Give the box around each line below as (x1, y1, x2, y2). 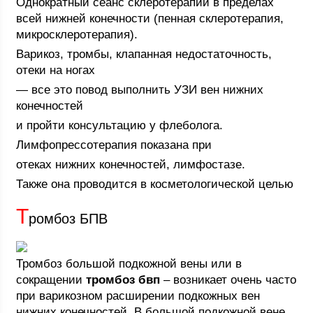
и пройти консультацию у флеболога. (16, 119, 224, 132)
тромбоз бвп (86, 273, 161, 286)
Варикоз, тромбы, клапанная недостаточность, (16, 48, 272, 61)
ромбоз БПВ (29, 211, 108, 226)
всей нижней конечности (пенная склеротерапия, (16, 12, 284, 25)
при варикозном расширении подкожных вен (16, 289, 261, 303)
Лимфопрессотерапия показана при (16, 138, 212, 152)
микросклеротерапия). (16, 28, 138, 41)
